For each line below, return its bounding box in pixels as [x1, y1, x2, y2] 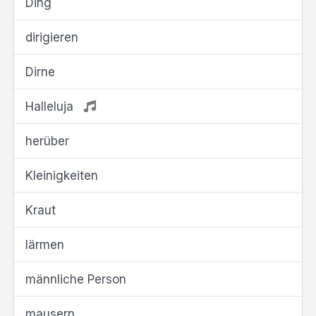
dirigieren [25, 30, 78, 44]
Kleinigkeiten [25, 169, 98, 183]
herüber [25, 134, 69, 148]
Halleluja [25, 99, 77, 114]
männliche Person [25, 272, 126, 286]
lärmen [25, 238, 64, 252]
